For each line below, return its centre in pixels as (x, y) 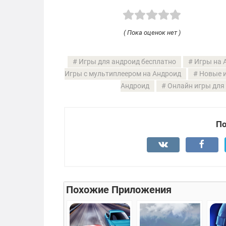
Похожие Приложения (119, 189)
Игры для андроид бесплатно (127, 62)
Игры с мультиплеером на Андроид (123, 74)
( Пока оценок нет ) (152, 32)
